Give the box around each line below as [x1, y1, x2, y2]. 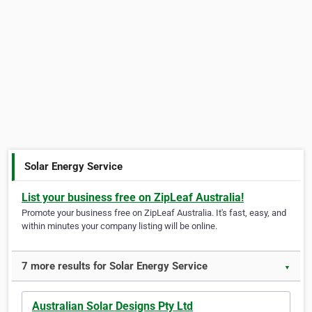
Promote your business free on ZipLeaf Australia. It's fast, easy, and [22, 208, 286, 219]
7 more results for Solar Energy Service [22, 260, 208, 273]
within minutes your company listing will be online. [22, 221, 217, 232]
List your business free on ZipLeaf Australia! [22, 191, 244, 205]
